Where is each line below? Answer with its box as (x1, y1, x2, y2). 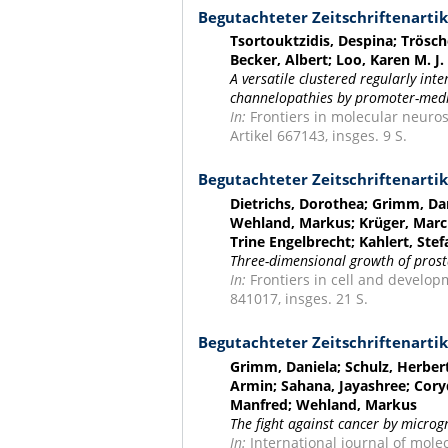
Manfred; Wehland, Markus (230, 395, 418, 415)
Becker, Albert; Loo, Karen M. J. (230, 50, 445, 70)
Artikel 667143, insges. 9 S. (230, 126, 408, 146)
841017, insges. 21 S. (230, 289, 369, 309)
